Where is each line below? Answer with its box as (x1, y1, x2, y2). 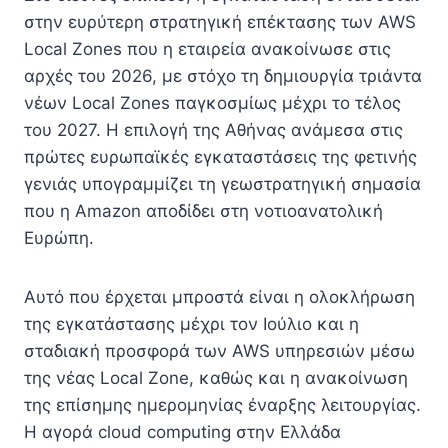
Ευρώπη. (24, 228, 94, 248)
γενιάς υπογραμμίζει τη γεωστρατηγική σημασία (24, 174, 421, 194)
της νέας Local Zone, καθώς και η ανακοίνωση (24, 368, 408, 388)
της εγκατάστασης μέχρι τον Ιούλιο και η (24, 314, 359, 334)
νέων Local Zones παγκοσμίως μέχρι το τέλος (24, 93, 401, 113)
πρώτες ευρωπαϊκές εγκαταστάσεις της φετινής (24, 147, 417, 167)
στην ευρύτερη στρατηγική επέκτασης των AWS (24, 12, 416, 32)
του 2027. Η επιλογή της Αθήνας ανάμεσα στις (24, 120, 403, 140)
